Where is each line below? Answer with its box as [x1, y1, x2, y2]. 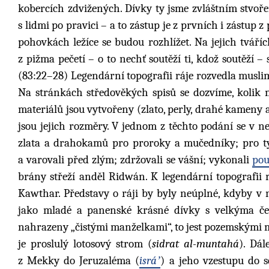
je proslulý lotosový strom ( [18, 237, 152, 250]
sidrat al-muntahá [152, 237, 239, 250]
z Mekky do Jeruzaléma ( [18, 253, 140, 267]
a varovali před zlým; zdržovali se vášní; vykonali [18, 153, 252, 166]
